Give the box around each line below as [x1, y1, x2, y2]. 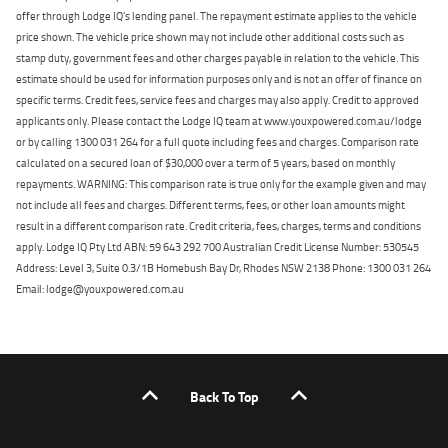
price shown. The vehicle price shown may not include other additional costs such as [16, 27, 404, 45]
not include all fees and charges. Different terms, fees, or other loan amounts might [16, 195, 405, 213]
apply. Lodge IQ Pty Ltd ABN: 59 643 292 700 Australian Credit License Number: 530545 [16, 237, 419, 255]
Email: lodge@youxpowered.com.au [16, 279, 184, 297]
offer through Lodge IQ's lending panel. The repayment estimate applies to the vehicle [16, 6, 417, 24]
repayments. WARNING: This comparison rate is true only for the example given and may [16, 174, 426, 192]
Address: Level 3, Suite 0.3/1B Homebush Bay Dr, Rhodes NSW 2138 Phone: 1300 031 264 [16, 258, 431, 276]
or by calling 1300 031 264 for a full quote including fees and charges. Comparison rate [16, 132, 419, 150]
